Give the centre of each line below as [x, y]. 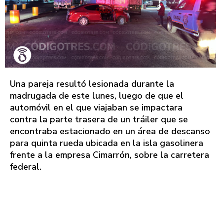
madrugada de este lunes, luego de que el [97, 95]
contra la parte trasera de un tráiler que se [99, 119]
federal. [26, 166]
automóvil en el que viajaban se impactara [96, 107]
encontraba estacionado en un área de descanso [110, 131]
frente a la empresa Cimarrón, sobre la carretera [110, 155]
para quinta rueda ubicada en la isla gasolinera [107, 143]
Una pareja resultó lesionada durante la [92, 84]
